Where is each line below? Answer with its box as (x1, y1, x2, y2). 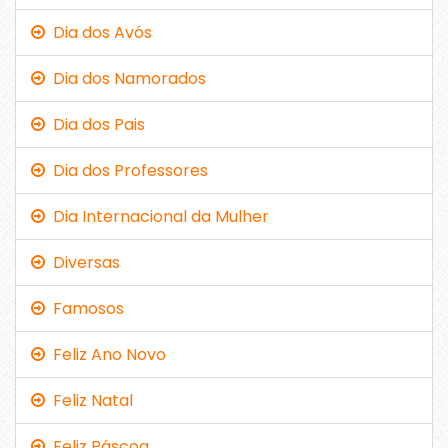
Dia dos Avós (45, 20, 152, 44)
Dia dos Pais (45, 112, 145, 136)
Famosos (45, 296, 124, 320)
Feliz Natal (45, 388, 133, 412)
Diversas (45, 250, 120, 274)
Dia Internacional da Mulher (45, 204, 269, 228)
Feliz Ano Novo (45, 342, 166, 366)
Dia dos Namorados (45, 66, 206, 90)
